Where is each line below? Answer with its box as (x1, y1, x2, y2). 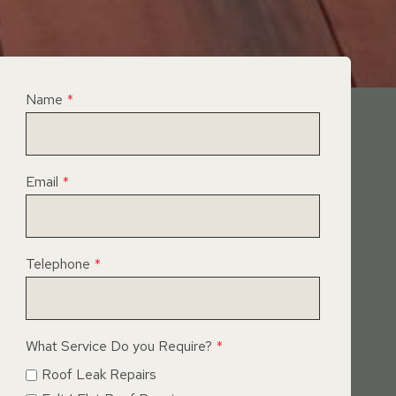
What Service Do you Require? (25, 336, 212, 355)
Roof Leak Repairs (41, 365, 156, 385)
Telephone (25, 254, 90, 273)
